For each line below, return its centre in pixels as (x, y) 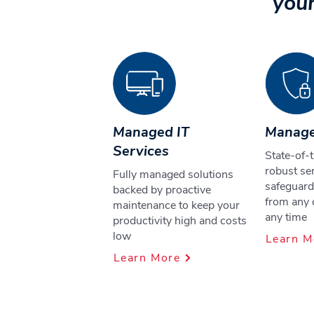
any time (286, 217)
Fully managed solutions (173, 175)
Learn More (147, 258)
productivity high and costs (180, 221)
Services (141, 151)
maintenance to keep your (176, 205)
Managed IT (151, 132)
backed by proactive (162, 190)
